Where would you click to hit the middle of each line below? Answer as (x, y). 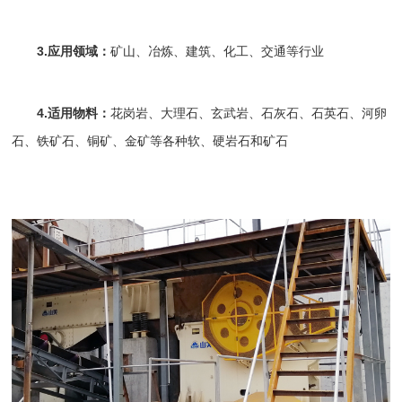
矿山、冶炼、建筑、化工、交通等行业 (218, 52)
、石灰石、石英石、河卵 (318, 114)
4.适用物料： (74, 114)
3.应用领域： (74, 52)
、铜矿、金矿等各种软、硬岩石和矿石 (182, 141)
